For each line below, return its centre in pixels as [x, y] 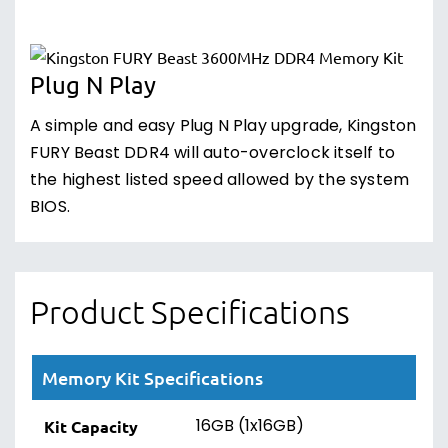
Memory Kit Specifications [152, 377]
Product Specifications [190, 312]
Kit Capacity [91, 426]
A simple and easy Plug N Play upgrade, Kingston [223, 127]
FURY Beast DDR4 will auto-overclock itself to [213, 154]
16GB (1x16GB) [250, 427]
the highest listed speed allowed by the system [220, 181]
